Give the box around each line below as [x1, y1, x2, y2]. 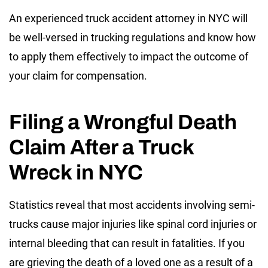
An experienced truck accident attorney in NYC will [9, 12, 248, 25]
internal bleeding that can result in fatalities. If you [9, 237, 245, 250]
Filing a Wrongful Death [9, 111, 237, 134]
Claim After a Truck [9, 136, 194, 159]
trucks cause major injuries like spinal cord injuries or [9, 218, 257, 231]
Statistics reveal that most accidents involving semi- [9, 199, 255, 212]
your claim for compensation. [9, 69, 147, 83]
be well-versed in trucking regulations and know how [9, 31, 256, 44]
